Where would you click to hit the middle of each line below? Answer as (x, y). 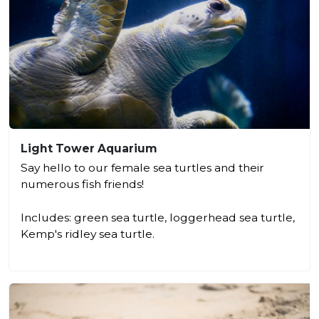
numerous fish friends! (82, 184)
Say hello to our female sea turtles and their (142, 167)
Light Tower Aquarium (89, 148)
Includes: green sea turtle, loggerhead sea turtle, (158, 217)
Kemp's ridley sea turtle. (88, 234)
